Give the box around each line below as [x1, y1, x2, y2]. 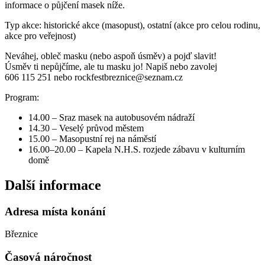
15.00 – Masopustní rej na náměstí [28, 133, 156, 144]
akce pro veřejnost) [5, 30, 76, 41]
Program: [5, 92, 39, 102]
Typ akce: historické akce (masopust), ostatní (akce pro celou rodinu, [5, 20, 260, 30]
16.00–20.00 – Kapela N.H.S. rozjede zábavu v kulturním [28, 144, 245, 154]
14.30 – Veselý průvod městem [28, 122, 144, 133]
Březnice [5, 229, 38, 240]
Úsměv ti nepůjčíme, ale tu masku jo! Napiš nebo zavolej [5, 61, 217, 72]
